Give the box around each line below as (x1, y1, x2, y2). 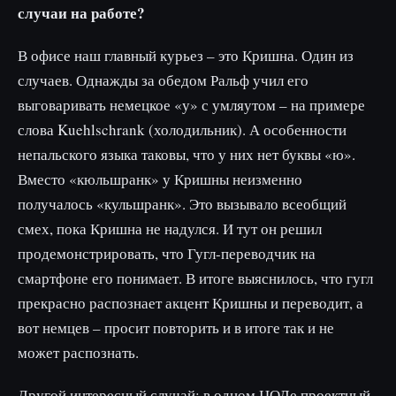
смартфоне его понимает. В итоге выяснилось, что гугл (18, 268, 373, 288)
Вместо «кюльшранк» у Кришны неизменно (18, 169, 302, 189)
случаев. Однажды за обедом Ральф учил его (18, 70, 308, 90)
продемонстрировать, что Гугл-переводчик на (18, 243, 316, 263)
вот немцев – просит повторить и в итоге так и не (18, 317, 334, 338)
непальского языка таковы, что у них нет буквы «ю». (18, 144, 355, 164)
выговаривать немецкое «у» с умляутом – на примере (18, 95, 365, 115)
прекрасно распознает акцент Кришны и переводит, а (18, 293, 363, 313)
